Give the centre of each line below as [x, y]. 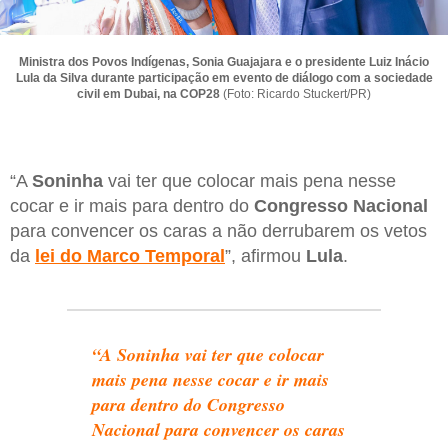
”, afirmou [265, 255]
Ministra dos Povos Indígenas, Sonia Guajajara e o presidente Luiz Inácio [224, 61]
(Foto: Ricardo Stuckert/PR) [295, 93]
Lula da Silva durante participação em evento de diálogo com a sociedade [224, 77]
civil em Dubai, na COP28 [148, 93]
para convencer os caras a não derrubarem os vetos [218, 230]
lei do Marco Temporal [130, 255]
